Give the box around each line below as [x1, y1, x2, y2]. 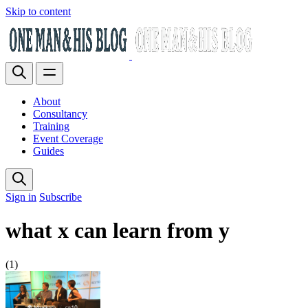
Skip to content [5, 5, 71, 17]
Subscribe [39, 191, 82, 203]
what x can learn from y [5, 218, 230, 243]
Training [33, 120, 69, 132]
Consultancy [33, 108, 87, 120]
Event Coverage [33, 133, 103, 144]
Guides [33, 145, 64, 157]
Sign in [5, 191, 36, 203]
